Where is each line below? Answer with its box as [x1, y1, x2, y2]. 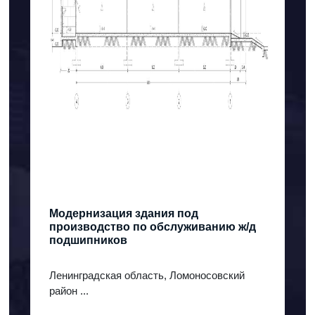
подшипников [49, 234, 127, 247]
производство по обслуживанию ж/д [49, 221, 256, 233]
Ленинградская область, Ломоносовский [49, 269, 245, 282]
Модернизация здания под [49, 207, 198, 220]
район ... [49, 285, 89, 297]
